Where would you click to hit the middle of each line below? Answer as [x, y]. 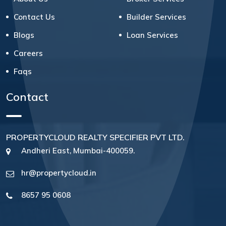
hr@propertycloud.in [59, 173]
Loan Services [152, 35]
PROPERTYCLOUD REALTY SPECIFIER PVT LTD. [95, 137]
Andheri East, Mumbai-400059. [78, 151]
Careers [28, 53]
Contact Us [34, 17]
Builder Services [156, 17]
